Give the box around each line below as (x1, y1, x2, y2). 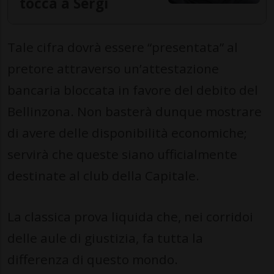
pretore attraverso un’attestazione (7, 59, 219, 77)
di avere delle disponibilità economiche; (7, 124, 247, 141)
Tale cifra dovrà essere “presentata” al (7, 38, 238, 56)
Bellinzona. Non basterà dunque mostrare (7, 102, 262, 120)
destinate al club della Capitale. (7, 166, 199, 184)
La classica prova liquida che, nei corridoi (7, 207, 253, 225)
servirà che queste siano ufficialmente (7, 145, 237, 163)
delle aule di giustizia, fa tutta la (7, 229, 203, 246)
